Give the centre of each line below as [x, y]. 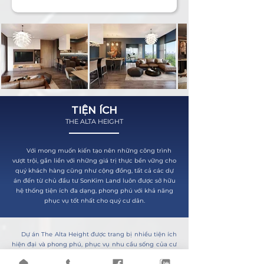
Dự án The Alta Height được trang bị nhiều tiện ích [94, 234]
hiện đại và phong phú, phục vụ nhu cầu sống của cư [94, 244]
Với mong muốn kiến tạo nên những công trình [94, 151]
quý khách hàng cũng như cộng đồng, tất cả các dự [94, 171]
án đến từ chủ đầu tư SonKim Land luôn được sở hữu [94, 181]
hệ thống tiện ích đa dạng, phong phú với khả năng [94, 191]
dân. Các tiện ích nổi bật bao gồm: [64, 254]
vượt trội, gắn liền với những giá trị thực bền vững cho [94, 161]
